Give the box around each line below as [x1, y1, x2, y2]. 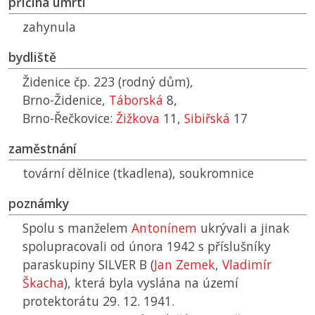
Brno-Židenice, [22, 91, 109, 109]
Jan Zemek [154, 256, 215, 274]
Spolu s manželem [22, 219, 131, 237]
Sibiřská [184, 110, 230, 127]
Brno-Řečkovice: [22, 110, 116, 127]
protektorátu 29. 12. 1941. [22, 292, 174, 310]
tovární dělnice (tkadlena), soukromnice [22, 165, 254, 182]
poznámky [8, 195, 69, 212]
